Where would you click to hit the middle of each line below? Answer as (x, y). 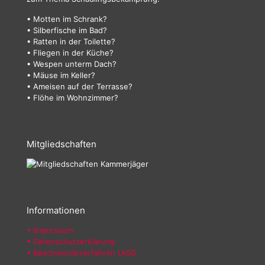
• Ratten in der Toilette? (71, 41)
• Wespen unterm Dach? (72, 64)
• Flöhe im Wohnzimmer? (72, 98)
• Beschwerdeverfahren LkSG (82, 253)
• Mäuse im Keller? (61, 75)
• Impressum (50, 230)
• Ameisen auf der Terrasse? (80, 86)
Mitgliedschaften (62, 144)
